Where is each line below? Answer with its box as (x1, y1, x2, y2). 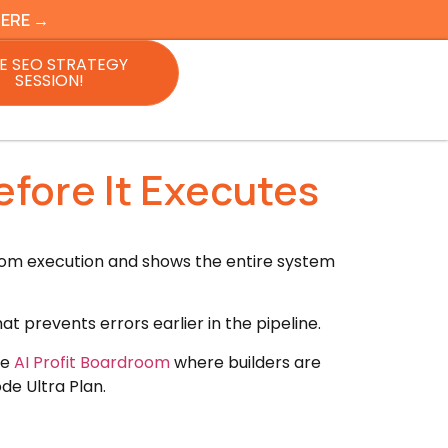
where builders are (170, 350, 321, 374)
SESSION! (15, 69, 84, 92)
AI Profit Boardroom (14, 350, 170, 374)
